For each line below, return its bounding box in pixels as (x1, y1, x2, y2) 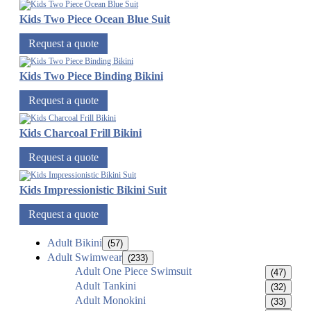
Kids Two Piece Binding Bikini (19, 70, 163, 83)
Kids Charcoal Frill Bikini (19, 127, 142, 140)
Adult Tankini (75, 280, 136, 292)
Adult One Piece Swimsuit (75, 265, 192, 278)
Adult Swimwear (47, 251, 122, 264)
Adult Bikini (47, 237, 102, 249)
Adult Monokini (75, 294, 146, 307)
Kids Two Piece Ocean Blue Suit (19, 13, 170, 26)
